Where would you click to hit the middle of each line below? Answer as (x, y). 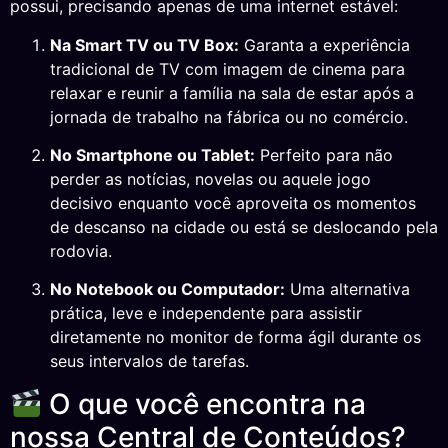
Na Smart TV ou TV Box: (144, 44)
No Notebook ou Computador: (167, 289)
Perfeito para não (324, 154)
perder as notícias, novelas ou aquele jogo (210, 178)
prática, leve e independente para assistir (206, 313)
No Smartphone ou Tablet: (152, 154)
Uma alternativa (347, 289)
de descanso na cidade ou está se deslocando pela (244, 226)
